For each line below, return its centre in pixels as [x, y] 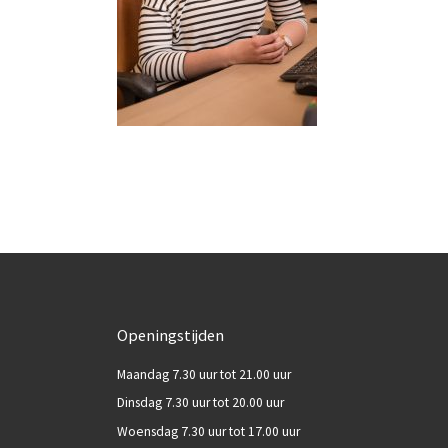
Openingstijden [170, 334]
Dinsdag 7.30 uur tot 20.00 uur [200, 403]
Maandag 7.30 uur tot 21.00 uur [204, 374]
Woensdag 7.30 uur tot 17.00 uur [208, 431]
